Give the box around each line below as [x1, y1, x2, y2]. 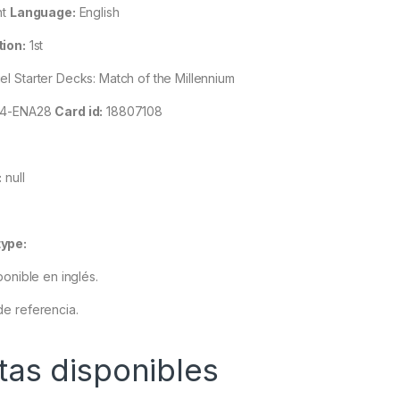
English [75, 4, 120, 21]
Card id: [54, 104, 104, 120]
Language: [9, 4, 76, 21]
